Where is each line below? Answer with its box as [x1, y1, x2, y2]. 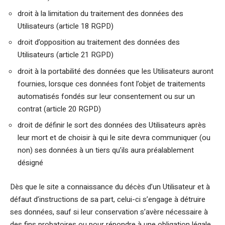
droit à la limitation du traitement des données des [18, 8, 183, 19]
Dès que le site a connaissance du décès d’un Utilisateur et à [10, 181, 210, 192]
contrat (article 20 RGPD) [18, 103, 101, 115]
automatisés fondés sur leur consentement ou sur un [18, 90, 195, 102]
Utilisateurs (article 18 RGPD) [18, 20, 114, 32]
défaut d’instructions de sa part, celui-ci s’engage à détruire [10, 193, 205, 205]
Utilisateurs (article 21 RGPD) [18, 49, 114, 60]
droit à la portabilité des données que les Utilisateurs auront [18, 65, 213, 77]
